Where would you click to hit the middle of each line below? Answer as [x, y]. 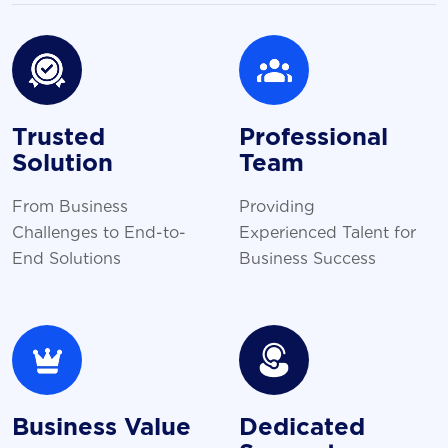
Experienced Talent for [327, 231]
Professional [313, 138]
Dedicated [302, 428]
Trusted [58, 138]
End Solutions [66, 257]
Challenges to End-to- [99, 231]
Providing [277, 205]
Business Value [101, 428]
